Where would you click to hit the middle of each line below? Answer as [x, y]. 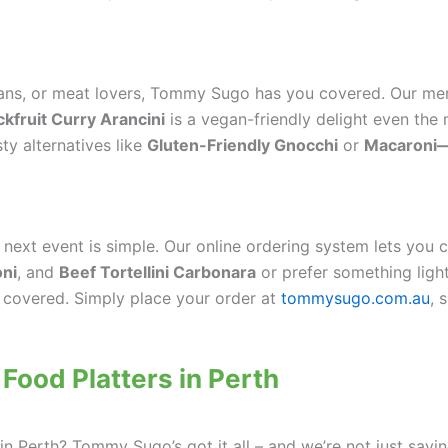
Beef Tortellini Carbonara [157, 272]
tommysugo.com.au [353, 298]
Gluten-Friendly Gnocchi [242, 144]
